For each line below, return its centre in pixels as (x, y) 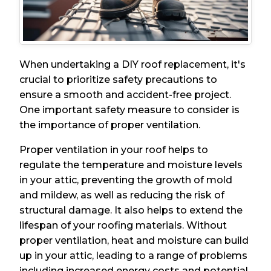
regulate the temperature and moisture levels (131, 165)
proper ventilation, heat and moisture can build (134, 240)
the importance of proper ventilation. (110, 125)
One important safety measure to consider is (130, 109)
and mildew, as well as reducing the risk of (122, 195)
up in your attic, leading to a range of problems (134, 255)
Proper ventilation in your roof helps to (114, 149)
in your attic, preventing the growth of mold (126, 180)
